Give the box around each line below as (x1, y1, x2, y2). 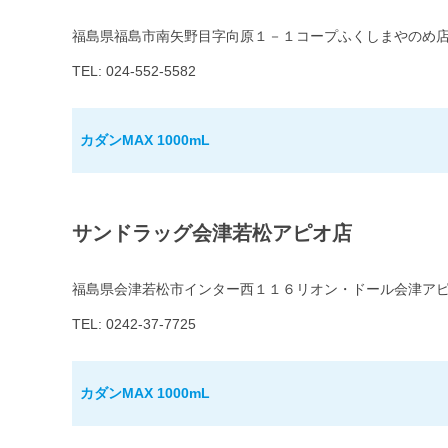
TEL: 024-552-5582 (72, 63, 196, 80)
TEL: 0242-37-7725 (72, 316, 196, 333)
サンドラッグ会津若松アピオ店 (72, 222, 352, 245)
